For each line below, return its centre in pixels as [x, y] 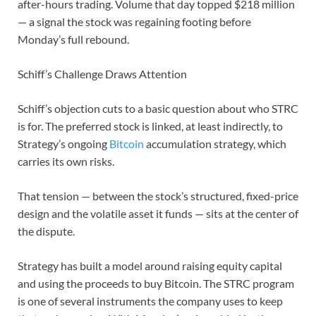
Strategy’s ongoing [63, 143]
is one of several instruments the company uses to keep [150, 300]
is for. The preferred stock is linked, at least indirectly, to [150, 126]
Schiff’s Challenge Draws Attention [102, 73]
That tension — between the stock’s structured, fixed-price [158, 195]
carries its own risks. [66, 161]
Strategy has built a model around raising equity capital [150, 265]
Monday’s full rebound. [73, 39]
